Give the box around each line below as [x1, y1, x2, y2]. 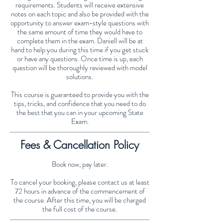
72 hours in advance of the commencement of [14, 186, 145, 197]
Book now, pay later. [51, 159, 108, 170]
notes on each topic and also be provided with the [10, 8, 149, 20]
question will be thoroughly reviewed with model [12, 62, 147, 74]
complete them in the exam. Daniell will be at [16, 35, 143, 47]
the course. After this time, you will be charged [13, 195, 146, 206]
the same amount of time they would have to [17, 26, 142, 38]
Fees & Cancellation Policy [20, 137, 139, 153]
